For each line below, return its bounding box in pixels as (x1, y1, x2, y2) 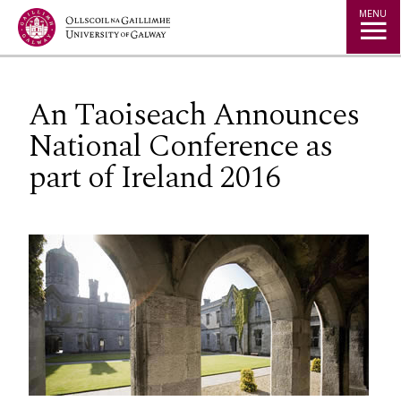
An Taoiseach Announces (29, 90, 359, 139)
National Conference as (29, 122, 332, 170)
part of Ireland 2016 (29, 153, 281, 201)
